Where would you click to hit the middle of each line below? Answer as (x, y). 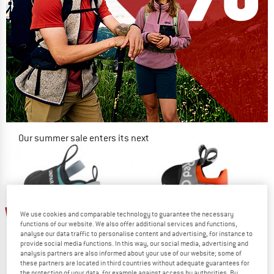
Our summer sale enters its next (84, 139)
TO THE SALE (128, 199)
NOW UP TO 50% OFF (103, 172)
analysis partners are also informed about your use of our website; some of (131, 253)
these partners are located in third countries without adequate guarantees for (135, 263)
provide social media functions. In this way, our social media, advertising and (135, 243)
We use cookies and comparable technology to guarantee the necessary (127, 214)
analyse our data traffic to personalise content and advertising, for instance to (137, 233)
